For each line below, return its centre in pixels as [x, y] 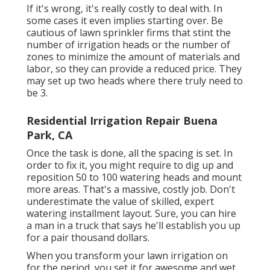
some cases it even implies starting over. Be [125, 21]
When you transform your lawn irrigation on [127, 256]
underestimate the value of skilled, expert [120, 202]
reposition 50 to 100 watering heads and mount [134, 177]
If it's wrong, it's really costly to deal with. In [124, 9]
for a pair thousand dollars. [88, 238]
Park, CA [49, 135]
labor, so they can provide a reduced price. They [134, 69]
